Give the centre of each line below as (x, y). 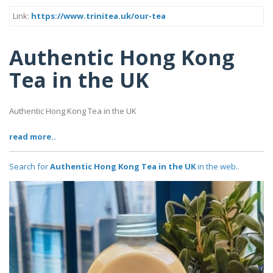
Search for (30, 167)
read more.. (33, 137)
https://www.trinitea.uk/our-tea (98, 16)
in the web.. (218, 167)
